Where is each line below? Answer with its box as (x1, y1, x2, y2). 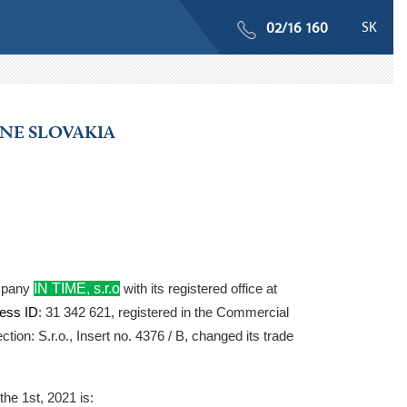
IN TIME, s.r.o (34, 281, 120, 296)
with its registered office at (120, 282, 277, 296)
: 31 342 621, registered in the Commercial (38, 305, 289, 320)
